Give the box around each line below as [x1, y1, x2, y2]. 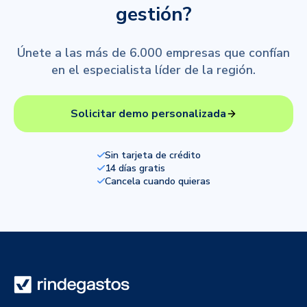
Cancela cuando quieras [104, 174, 210, 188]
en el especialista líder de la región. [51, 61, 256, 78]
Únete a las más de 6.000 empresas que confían [17, 44, 290, 61]
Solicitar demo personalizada [70, 106, 226, 121]
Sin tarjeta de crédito [104, 148, 201, 162]
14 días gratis [104, 161, 165, 175]
